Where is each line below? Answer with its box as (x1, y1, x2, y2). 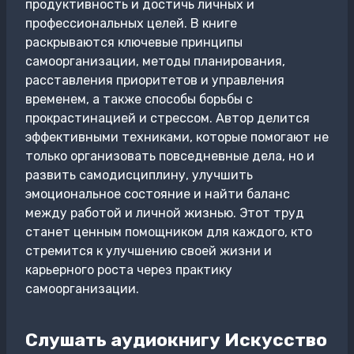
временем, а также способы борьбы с (25, 92, 253, 107)
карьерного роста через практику (25, 262, 232, 277)
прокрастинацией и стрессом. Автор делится (25, 111, 310, 126)
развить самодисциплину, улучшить (25, 168, 253, 183)
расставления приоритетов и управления (25, 73, 284, 88)
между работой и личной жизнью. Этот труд (25, 205, 304, 220)
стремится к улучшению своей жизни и (25, 243, 272, 258)
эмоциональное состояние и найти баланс (25, 186, 290, 201)
